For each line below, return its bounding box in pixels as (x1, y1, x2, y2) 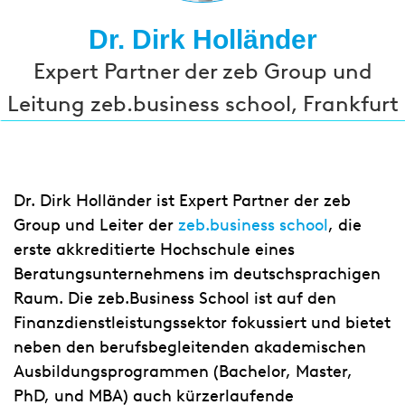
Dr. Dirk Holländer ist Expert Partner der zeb (14, 191, 351, 211)
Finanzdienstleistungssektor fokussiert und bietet (14, 313, 391, 333)
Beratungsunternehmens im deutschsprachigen (14, 264, 381, 284)
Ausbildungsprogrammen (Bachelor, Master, (14, 362, 353, 381)
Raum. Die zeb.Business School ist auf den (14, 288, 336, 308)
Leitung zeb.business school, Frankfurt (6, 90, 399, 117)
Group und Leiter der (14, 215, 178, 235)
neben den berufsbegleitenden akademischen (14, 337, 366, 357)
